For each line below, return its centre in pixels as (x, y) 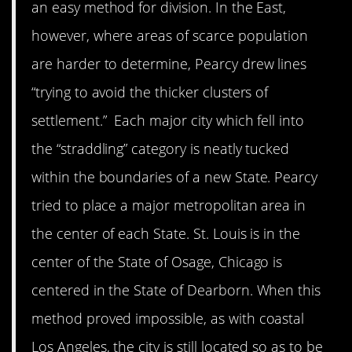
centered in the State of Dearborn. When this (176, 290)
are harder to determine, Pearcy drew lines (169, 64)
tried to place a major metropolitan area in (169, 205)
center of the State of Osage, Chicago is (157, 262)
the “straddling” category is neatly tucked (161, 149)
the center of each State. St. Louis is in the (166, 234)
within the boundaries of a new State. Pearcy (175, 177)
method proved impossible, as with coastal (168, 319)
